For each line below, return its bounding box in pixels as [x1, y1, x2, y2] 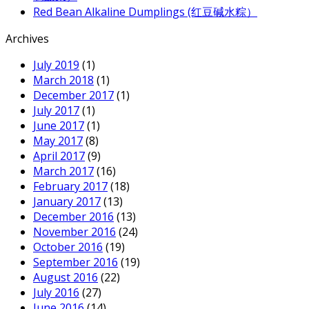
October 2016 [33, 239, 103, 255]
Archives [6, 30, 49, 46]
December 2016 [33, 208, 114, 224]
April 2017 [33, 148, 85, 163]
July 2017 [33, 102, 79, 118]
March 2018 [33, 72, 94, 88]
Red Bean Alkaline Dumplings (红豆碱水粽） [33, 3, 257, 19]
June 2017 [33, 117, 84, 133]
